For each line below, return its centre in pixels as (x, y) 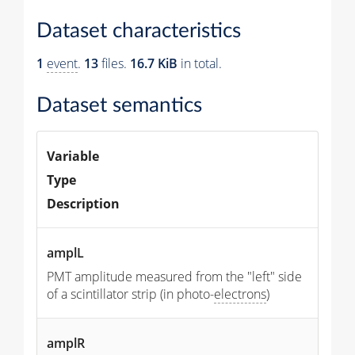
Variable (73, 156)
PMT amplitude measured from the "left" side (174, 276)
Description (83, 203)
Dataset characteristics (139, 31)
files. (114, 63)
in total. (200, 63)
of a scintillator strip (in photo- (130, 294)
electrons (240, 294)
